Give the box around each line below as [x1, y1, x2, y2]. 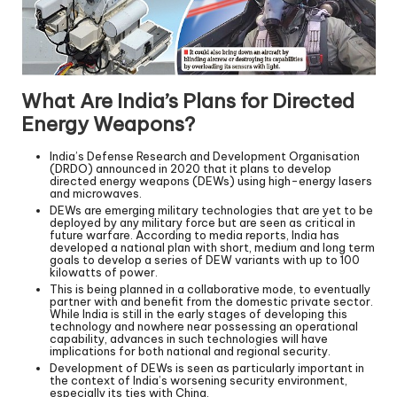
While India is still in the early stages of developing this [50, 306, 347, 321]
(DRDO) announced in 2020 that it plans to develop [50, 160, 331, 175]
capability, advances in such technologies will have [50, 331, 328, 346]
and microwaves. [50, 185, 142, 200]
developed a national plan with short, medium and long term [50, 239, 375, 254]
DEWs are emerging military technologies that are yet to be [50, 202, 373, 217]
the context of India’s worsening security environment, [50, 372, 347, 387]
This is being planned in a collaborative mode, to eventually [50, 281, 370, 296]
